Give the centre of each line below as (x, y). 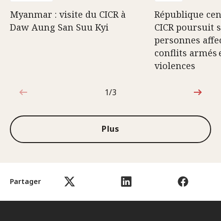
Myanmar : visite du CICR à (68, 14)
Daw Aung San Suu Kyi (59, 27)
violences (175, 65)
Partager (25, 182)
